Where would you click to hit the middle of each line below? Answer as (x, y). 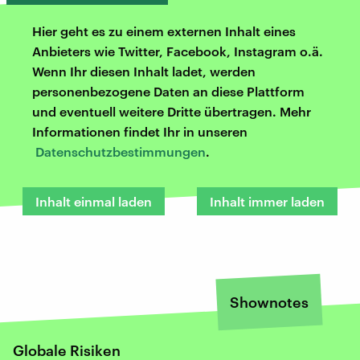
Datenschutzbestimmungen (121, 151)
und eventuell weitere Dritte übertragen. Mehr (172, 111)
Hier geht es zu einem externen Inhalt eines (164, 31)
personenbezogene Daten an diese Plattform (168, 91)
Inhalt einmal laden (94, 201)
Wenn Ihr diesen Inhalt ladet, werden (144, 71)
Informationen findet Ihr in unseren (140, 131)
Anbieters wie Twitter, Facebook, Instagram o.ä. (178, 51)
